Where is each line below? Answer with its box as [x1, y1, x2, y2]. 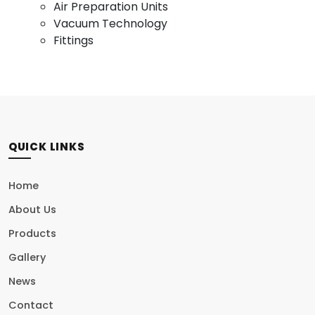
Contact [8, 298, 53, 312]
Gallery [8, 250, 46, 264]
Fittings [53, 32, 94, 49]
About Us [8, 202, 56, 217]
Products [8, 226, 56, 240]
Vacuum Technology [53, 15, 167, 32]
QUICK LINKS [8, 139, 85, 154]
